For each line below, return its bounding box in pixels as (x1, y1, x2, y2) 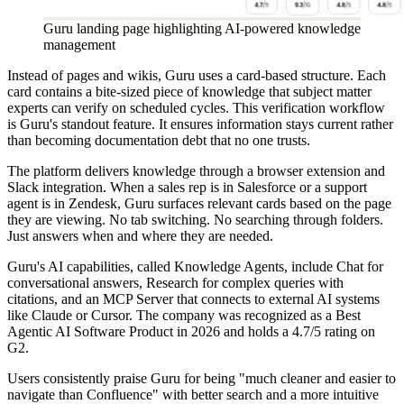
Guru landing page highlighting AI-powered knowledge (43, 21, 361, 37)
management (43, 37, 115, 53)
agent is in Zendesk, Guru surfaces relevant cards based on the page (7, 196, 391, 212)
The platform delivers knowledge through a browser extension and (7, 163, 385, 179)
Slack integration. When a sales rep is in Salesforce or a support (7, 179, 367, 196)
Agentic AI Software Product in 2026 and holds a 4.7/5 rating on (7, 324, 375, 340)
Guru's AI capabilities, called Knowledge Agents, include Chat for (7, 259, 383, 275)
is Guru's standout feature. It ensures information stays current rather (7, 116, 393, 133)
